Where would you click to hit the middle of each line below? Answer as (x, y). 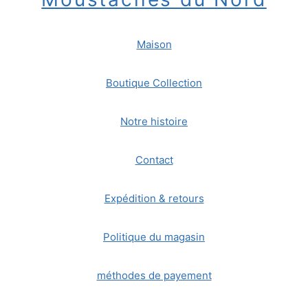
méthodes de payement (154, 275)
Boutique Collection (154, 83)
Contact (154, 160)
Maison (154, 44)
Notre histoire (154, 121)
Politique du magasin (154, 237)
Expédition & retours (154, 198)
